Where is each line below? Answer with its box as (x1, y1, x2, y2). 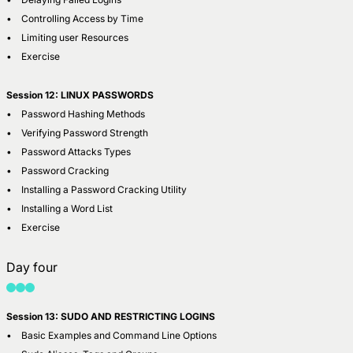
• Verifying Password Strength (6, 126, 148, 139)
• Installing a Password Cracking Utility (6, 183, 189, 195)
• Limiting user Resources (6, 31, 128, 43)
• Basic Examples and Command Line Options (6, 329, 217, 341)
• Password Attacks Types (6, 145, 131, 158)
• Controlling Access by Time (6, 12, 143, 24)
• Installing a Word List (6, 202, 113, 214)
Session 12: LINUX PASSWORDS (6, 88, 154, 101)
